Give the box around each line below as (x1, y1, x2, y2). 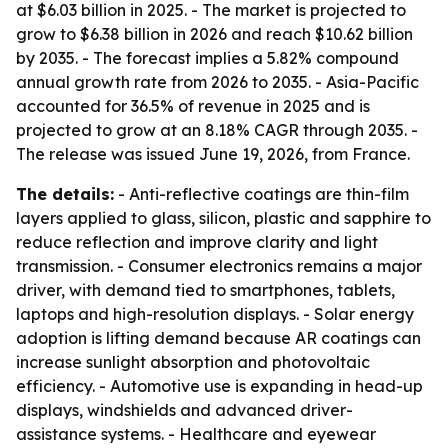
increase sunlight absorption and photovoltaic (16, 352, 370, 372)
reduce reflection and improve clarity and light (16, 232, 378, 252)
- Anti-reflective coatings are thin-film (114, 184, 409, 204)
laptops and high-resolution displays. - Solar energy (16, 304, 414, 324)
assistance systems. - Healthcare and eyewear (16, 424, 376, 444)
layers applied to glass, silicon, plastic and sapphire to (16, 208, 431, 228)
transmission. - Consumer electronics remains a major (16, 256, 422, 276)
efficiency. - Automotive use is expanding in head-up (16, 376, 423, 396)
